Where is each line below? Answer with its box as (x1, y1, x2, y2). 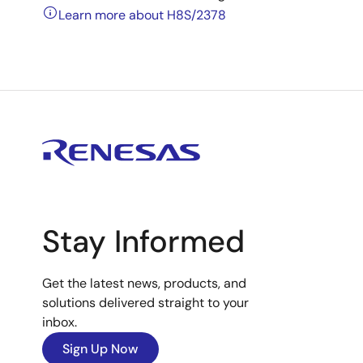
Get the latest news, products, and (42, 275, 246, 292)
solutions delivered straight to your (42, 294, 249, 311)
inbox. (42, 314, 77, 331)
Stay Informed (42, 221, 245, 262)
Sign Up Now (62, 340, 139, 357)
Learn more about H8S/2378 (58, 6, 226, 23)
